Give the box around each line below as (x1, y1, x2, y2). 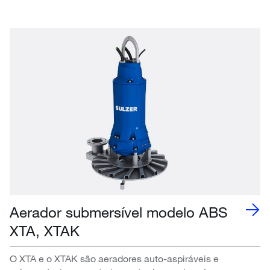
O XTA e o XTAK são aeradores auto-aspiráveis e (10, 252, 219, 264)
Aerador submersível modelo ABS (10, 202, 228, 221)
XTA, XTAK (10, 221, 80, 239)
